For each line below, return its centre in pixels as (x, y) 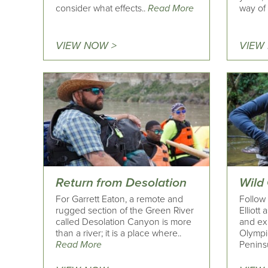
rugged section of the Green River (125, 211)
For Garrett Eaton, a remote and (119, 200)
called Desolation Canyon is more (124, 222)
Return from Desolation (121, 183)
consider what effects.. (102, 8)
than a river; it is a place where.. (118, 234)
